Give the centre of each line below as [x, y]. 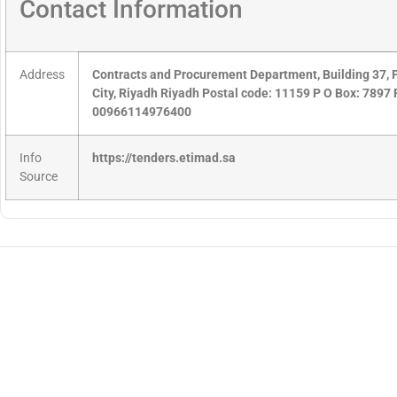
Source [39, 177]
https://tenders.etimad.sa [164, 159]
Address [42, 75]
